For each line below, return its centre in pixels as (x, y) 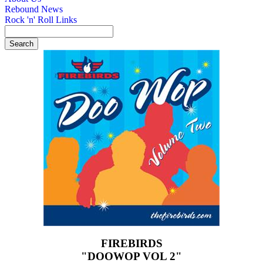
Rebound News (34, 9)
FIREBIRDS (131, 243)
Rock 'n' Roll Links (41, 19)
